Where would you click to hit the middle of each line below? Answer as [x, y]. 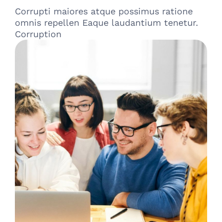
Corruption [38, 34]
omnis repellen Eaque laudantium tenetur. [107, 23]
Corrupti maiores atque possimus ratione [104, 11]
